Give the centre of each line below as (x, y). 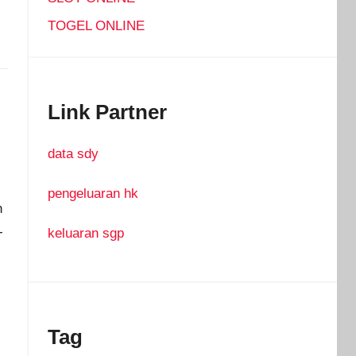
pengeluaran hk (93, 194)
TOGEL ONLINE (96, 26)
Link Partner (107, 112)
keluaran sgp (85, 234)
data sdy (73, 153)
